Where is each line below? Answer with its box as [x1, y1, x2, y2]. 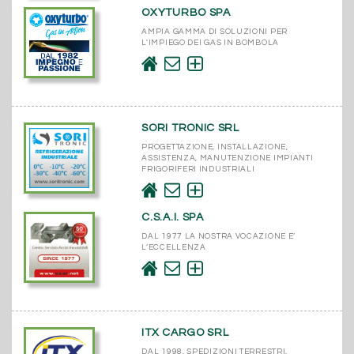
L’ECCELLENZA [141, 243, 206, 251]
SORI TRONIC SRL [141, 122, 239, 134]
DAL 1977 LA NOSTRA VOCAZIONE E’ [141, 232, 296, 240]
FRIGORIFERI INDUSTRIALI [141, 164, 255, 173]
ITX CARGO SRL [141, 326, 229, 338]
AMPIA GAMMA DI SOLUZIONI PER [141, 27, 288, 36]
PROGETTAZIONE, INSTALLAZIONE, [141, 142, 288, 151]
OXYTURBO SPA [141, 6, 231, 18]
